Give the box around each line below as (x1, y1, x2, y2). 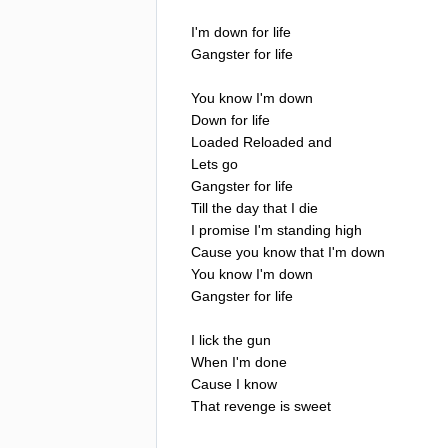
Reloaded (243, 133, 304, 150)
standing (277, 221, 331, 238)
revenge (224, 397, 276, 414)
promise (199, 221, 250, 238)
